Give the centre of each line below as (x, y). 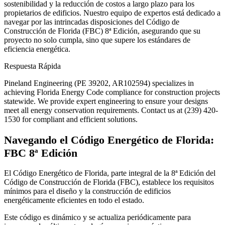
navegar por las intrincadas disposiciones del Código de (92, 22)
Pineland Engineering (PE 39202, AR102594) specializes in (99, 83)
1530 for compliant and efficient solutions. (71, 120)
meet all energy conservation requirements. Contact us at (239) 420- (111, 110)
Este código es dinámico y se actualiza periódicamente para (97, 217)
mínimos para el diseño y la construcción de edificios (87, 191)
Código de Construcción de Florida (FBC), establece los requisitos (109, 182)
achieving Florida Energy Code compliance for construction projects (112, 92)
